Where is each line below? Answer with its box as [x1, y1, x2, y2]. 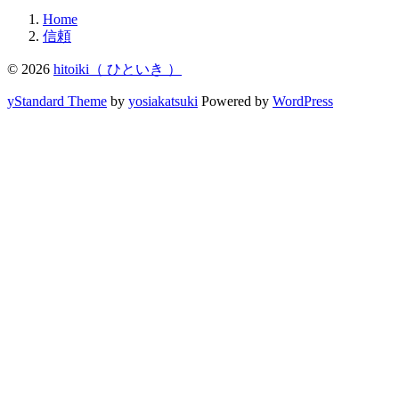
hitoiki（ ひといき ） [53, 61, 182, 77]
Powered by [198, 94, 273, 110]
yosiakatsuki [128, 94, 198, 110]
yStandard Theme [7, 94, 107, 110]
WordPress [273, 94, 333, 110]
